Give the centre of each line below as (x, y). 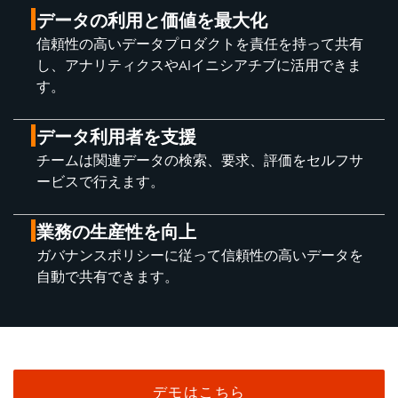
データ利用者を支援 (116, 137)
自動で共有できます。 (107, 277)
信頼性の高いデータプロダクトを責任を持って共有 (200, 44)
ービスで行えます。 (100, 182)
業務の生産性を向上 (116, 232)
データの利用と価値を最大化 (152, 20)
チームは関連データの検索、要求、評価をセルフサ (200, 160)
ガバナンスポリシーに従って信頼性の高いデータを (200, 255)
